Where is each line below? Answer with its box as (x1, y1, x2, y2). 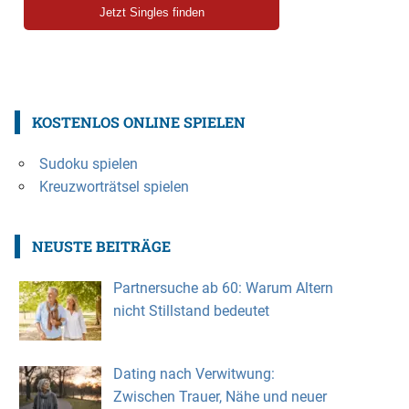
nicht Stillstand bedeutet (112, 301, 269, 320)
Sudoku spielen (38, 154, 138, 173)
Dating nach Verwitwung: (112, 364, 275, 383)
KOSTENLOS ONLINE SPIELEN (31, 111, 246, 131)
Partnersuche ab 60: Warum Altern (112, 278, 333, 297)
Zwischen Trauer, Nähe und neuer (112, 387, 327, 405)
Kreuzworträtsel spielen (38, 177, 189, 195)
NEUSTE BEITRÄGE (31, 236, 171, 256)
